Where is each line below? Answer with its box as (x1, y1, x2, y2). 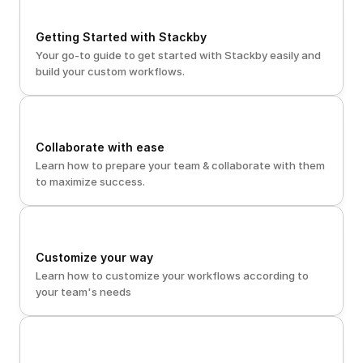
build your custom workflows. (36, 65, 187, 78)
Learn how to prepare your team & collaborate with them (36, 159, 325, 172)
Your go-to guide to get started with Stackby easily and (36, 49, 321, 62)
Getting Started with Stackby (36, 30, 207, 44)
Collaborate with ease (36, 140, 164, 154)
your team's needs (36, 285, 131, 298)
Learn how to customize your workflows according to (36, 269, 309, 282)
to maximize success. (36, 175, 145, 188)
